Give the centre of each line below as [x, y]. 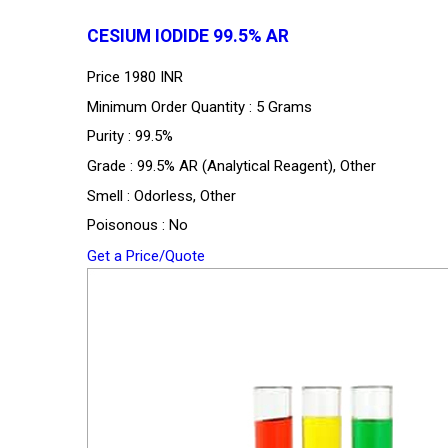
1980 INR [153, 76]
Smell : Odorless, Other [161, 195]
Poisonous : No [137, 225]
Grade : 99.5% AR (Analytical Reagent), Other [231, 165]
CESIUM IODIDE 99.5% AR [188, 36]
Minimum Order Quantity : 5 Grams [199, 106]
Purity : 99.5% [130, 136]
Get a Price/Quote [146, 255]
